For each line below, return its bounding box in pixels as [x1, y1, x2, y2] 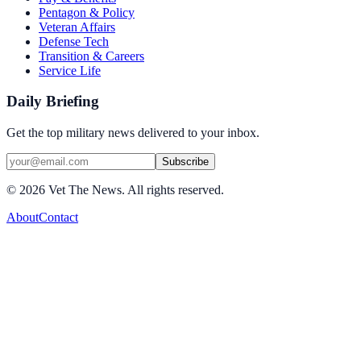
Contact [39, 210, 78, 224]
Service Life [39, 63, 101, 77]
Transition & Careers [39, 48, 144, 63]
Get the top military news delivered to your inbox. [6, 125, 259, 139]
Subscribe [162, 155, 209, 168]
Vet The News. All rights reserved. [45, 182, 224, 197]
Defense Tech [39, 34, 109, 48]
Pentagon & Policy [39, 5, 135, 19]
